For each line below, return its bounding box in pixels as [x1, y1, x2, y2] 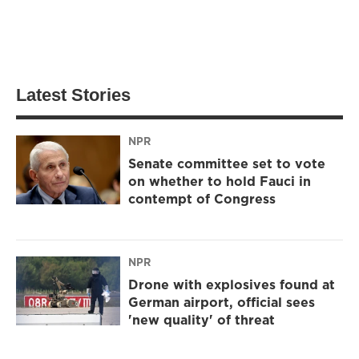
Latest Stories [16, 84, 131, 105]
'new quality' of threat [128, 311, 275, 329]
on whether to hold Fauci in [128, 172, 311, 191]
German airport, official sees [128, 293, 315, 312]
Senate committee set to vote [128, 155, 325, 173]
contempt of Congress [128, 190, 276, 208]
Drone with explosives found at [128, 276, 335, 294]
